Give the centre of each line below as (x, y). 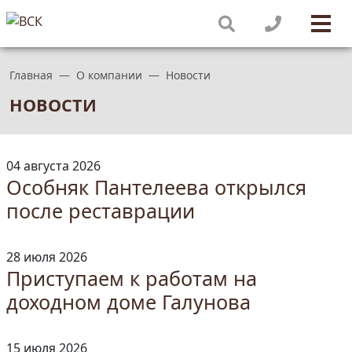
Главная (31, 75)
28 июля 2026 (47, 257)
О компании (109, 75)
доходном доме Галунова (128, 302)
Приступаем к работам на (132, 278)
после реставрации (101, 211)
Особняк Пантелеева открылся (156, 187)
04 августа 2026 (53, 166)
